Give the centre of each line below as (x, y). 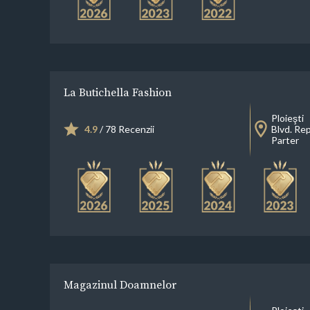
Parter (285, 140)
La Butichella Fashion (117, 92)
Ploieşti (287, 118)
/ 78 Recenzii (126, 129)
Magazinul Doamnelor (120, 284)
